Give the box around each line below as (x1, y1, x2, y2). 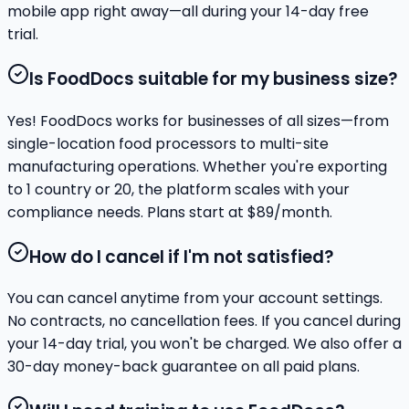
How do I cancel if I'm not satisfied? (29, 244, 333, 269)
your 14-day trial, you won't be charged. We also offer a (7, 333, 402, 355)
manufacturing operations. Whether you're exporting (7, 155, 387, 177)
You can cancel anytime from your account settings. (7, 288, 383, 309)
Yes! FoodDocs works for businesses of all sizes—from (7, 110, 389, 131)
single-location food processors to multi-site (7, 132, 329, 154)
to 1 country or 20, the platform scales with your (7, 178, 350, 200)
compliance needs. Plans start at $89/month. (7, 201, 332, 223)
